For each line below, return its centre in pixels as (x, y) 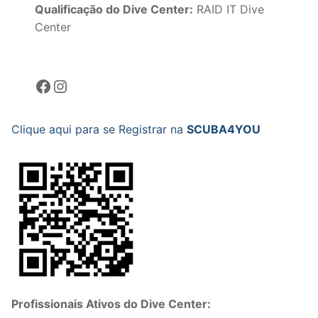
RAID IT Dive (229, 10)
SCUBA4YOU (224, 129)
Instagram (59, 85)
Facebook (39, 85)
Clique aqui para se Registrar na (99, 129)
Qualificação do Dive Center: (114, 10)
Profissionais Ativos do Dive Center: (111, 303)
